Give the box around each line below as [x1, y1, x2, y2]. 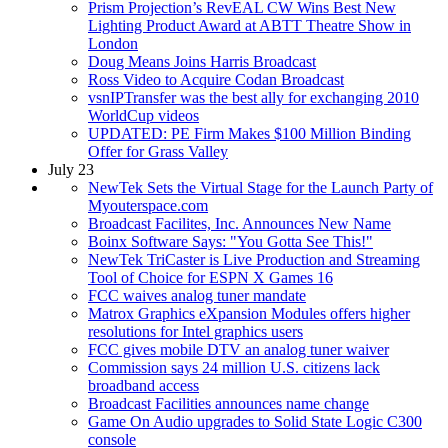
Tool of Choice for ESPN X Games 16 [88, 268, 333, 286]
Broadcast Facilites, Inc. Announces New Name [88, 214, 391, 232]
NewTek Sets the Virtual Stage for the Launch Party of [88, 178, 433, 196]
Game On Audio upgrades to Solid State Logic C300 [88, 412, 422, 430]
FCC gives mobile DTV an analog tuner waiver [88, 340, 389, 358]
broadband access [88, 376, 199, 394]
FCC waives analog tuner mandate [88, 286, 306, 304]
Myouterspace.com [88, 196, 208, 214]
